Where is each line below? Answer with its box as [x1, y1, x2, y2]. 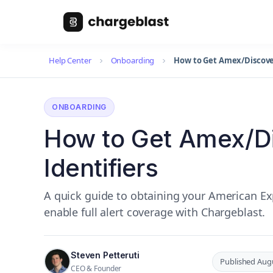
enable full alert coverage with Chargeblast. [44, 205, 266, 219]
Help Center [49, 55, 91, 66]
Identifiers [44, 153, 158, 183]
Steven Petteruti [71, 250, 140, 260]
